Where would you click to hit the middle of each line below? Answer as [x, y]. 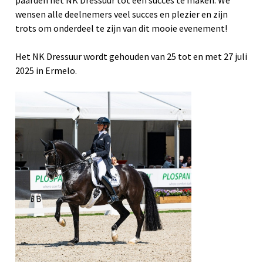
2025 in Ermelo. [46, 70]
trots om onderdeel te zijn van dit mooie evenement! [121, 28]
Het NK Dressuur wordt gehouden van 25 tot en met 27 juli [131, 56]
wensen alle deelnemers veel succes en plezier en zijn [122, 14]
